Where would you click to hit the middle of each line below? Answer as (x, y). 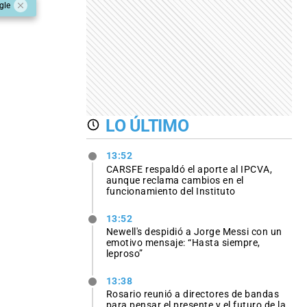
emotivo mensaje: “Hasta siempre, (183, 242)
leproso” (124, 253)
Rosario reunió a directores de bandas (193, 294)
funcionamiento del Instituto (171, 191)
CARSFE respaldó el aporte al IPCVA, (189, 169)
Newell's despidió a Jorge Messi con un (194, 231)
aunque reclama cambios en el (175, 180)
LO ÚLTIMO (147, 125)
